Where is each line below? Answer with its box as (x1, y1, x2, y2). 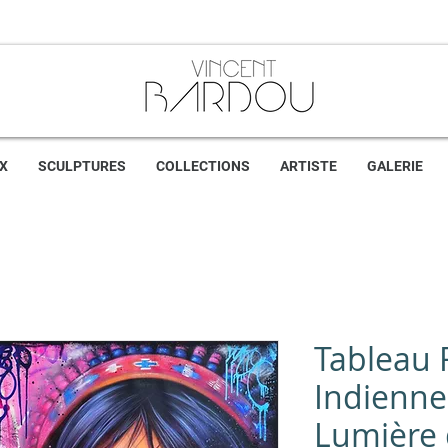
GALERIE (367, 158, 423, 175)
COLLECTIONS (156, 158, 250, 175)
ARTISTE (280, 158, 337, 175)
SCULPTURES (38, 158, 126, 175)
